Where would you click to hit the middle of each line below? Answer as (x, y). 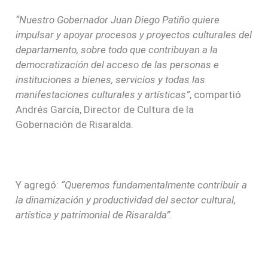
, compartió (216, 95)
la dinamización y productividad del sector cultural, (126, 200)
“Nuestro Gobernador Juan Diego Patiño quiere (118, 20)
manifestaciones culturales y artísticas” (103, 95)
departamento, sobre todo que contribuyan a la (117, 50)
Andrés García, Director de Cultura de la (105, 110)
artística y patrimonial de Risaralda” (93, 215)
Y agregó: (39, 185)
